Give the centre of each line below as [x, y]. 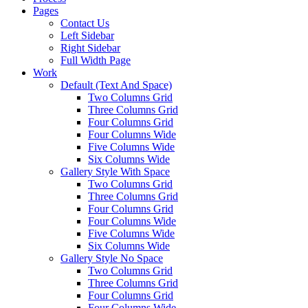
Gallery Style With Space [115, 172]
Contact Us [85, 23]
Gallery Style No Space [112, 258]
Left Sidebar [87, 35]
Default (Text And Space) [116, 85]
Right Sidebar [90, 48]
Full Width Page [96, 60]
